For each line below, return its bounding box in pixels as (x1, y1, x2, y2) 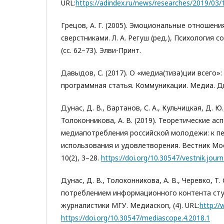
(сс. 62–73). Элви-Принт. (61, 45, 141, 55)
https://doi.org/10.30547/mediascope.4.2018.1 (61, 213, 210, 222)
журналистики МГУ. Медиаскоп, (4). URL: (61, 200, 199, 210)
